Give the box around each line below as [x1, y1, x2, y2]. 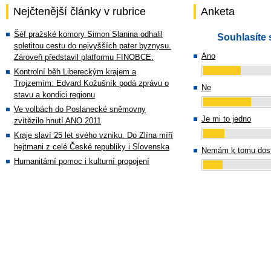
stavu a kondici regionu [14, 90, 95, 99]
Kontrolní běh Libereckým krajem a [14, 67, 136, 76]
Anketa [201, 5, 235, 18]
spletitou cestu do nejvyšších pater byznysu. [14, 41, 171, 50]
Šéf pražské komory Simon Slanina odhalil [14, 30, 163, 39]
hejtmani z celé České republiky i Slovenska [14, 142, 169, 151]
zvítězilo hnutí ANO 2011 [14, 116, 101, 125]
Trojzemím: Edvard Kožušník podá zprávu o [14, 79, 169, 88]
